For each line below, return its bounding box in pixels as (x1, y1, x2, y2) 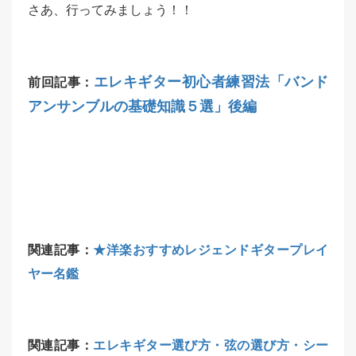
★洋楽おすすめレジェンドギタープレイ (93, 243, 329, 257)
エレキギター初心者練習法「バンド (93, 74, 328, 90)
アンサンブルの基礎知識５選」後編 (28, 99, 257, 114)
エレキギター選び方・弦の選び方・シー (93, 339, 329, 352)
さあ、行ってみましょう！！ (28, 3, 193, 17)
